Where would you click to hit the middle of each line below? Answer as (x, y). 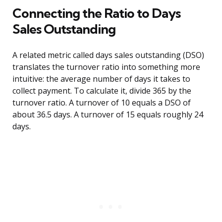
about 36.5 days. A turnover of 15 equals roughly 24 (108, 115)
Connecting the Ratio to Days (96, 13)
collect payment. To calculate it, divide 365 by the (102, 91)
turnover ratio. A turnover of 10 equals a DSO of (102, 103)
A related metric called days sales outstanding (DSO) (108, 55)
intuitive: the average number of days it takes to (101, 79)
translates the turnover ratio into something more (106, 67)
